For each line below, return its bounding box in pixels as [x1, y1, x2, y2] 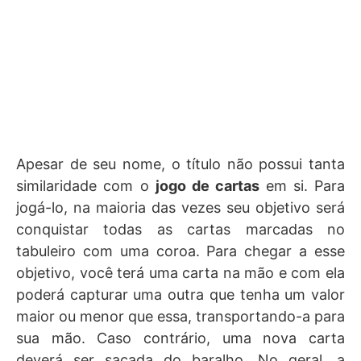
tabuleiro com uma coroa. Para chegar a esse [16, 243, 345, 259]
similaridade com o [16, 177, 156, 194]
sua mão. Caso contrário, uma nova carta [16, 330, 345, 346]
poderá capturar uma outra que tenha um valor [16, 286, 345, 303]
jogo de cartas [155, 177, 266, 194]
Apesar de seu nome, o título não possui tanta [16, 156, 345, 172]
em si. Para [265, 177, 345, 194]
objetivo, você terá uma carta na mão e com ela [16, 264, 345, 281]
